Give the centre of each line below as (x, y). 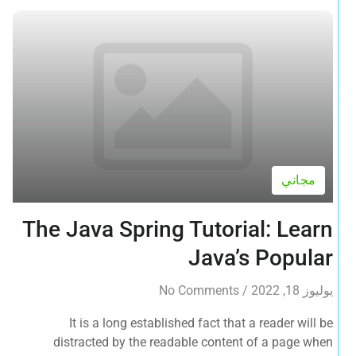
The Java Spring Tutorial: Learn (178, 230)
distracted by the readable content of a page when (193, 342)
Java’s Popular (261, 258)
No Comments (199, 291)
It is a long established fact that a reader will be (201, 323)
